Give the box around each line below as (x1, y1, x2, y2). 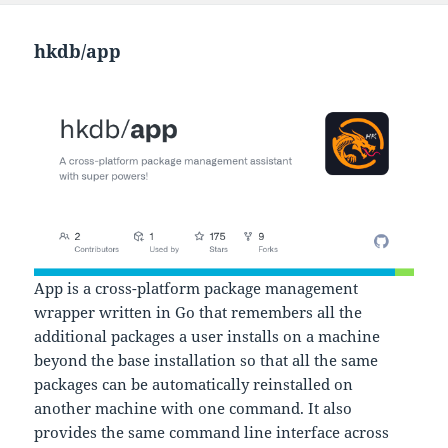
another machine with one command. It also (34, 398, 353, 419)
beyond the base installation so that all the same (34, 350, 379, 371)
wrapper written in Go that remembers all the (34, 302, 363, 323)
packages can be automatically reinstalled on (34, 374, 354, 395)
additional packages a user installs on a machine (34, 326, 381, 347)
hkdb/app (34, 38, 122, 63)
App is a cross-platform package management (34, 278, 359, 299)
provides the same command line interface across (34, 422, 390, 443)
